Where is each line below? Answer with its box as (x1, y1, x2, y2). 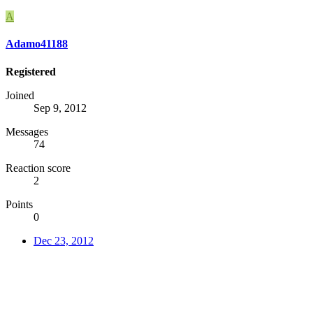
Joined (6, 89, 34, 101)
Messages (6, 125, 48, 138)
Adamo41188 (6, 38, 68, 50)
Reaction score (6, 161, 71, 174)
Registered (6, 65, 56, 78)
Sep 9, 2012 (34, 101, 87, 114)
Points (6, 198, 33, 210)
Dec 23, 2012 (34, 234, 94, 247)
